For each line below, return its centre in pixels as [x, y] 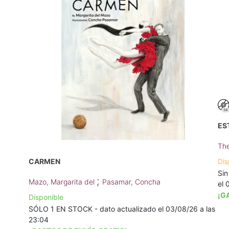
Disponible [46, 197]
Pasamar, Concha [131, 182]
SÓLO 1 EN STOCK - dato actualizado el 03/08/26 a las [122, 209]
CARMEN [44, 162]
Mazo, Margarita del [63, 182]
